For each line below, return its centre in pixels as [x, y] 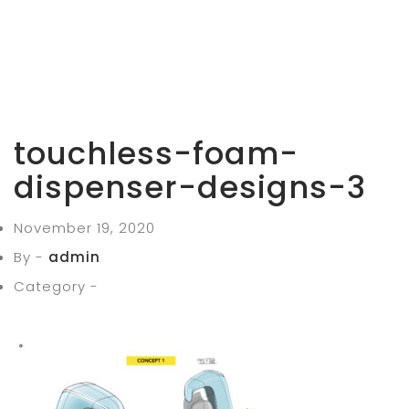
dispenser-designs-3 [190, 187]
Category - [56, 286]
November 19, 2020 [84, 228]
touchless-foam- [156, 153]
